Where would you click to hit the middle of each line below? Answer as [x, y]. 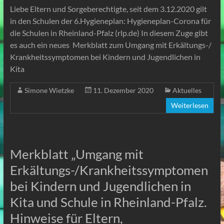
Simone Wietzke [49, 90]
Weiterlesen [190, 105]
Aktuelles [187, 90]
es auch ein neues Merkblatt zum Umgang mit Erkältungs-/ [110, 44]
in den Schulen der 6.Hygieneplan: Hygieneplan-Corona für [110, 20]
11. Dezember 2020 [123, 90]
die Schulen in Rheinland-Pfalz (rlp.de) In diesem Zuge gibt [109, 32]
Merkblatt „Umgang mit [76, 154]
